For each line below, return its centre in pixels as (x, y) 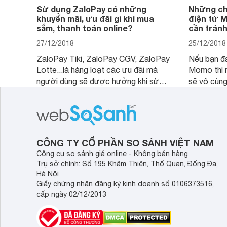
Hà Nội (48, 174)
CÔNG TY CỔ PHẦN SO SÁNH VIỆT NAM (125, 143)
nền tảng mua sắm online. (82, 103)
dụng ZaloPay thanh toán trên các (98, 92)
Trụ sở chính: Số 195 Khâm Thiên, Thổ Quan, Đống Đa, (127, 164)
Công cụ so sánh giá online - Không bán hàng (112, 154)
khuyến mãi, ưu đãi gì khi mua (95, 18)
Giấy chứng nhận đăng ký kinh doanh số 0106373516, (125, 184)
